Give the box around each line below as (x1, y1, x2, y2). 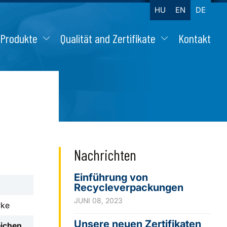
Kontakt (178, 30, 211, 46)
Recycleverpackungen (74, 181, 183, 194)
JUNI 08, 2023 (74, 196, 123, 205)
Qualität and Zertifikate (60, 30, 156, 46)
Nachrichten (74, 145, 136, 164)
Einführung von (74, 171, 148, 183)
